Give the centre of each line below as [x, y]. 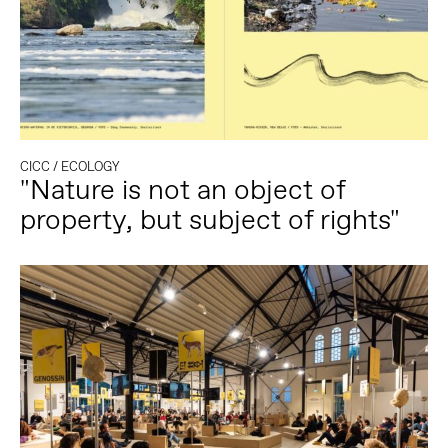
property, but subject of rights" [209, 220]
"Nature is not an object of [182, 190]
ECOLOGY [89, 167]
